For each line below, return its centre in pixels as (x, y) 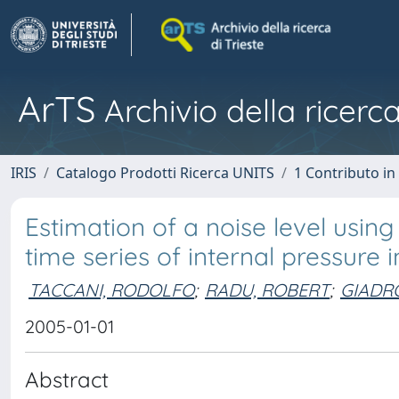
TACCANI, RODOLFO (111, 289)
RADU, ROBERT (267, 289)
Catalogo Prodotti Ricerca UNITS (165, 173)
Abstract (67, 379)
